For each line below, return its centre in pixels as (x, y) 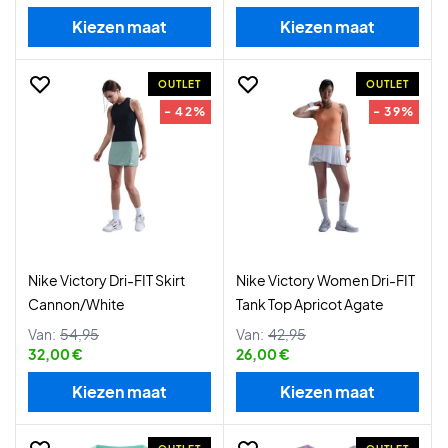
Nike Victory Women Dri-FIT (325, 280)
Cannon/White (76, 304)
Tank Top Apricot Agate (310, 304)
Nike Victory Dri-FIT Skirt (106, 280)
